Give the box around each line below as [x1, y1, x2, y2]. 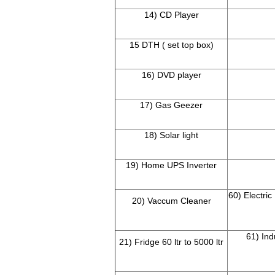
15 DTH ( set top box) [129, 40, 214, 50]
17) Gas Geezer [140, 100, 203, 110]
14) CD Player [144, 10, 199, 20]
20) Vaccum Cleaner [131, 196, 211, 206]
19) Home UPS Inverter [126, 160, 217, 171]
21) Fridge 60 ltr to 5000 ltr [119, 237, 223, 247]
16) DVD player [141, 70, 201, 80]
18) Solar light [144, 130, 198, 141]
